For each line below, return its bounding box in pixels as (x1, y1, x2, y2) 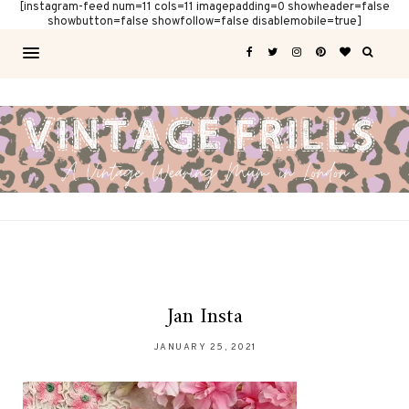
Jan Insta (166, 298, 243, 337)
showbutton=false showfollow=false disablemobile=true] (47, 15, 362, 29)
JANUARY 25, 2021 (152, 341, 257, 354)
